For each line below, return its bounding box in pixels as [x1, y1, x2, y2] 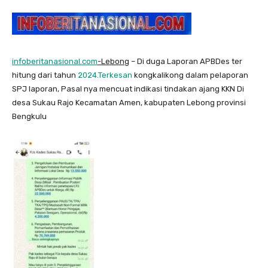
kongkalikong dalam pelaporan [132, 71, 248, 80]
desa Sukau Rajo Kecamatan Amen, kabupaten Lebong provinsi [12, 98, 246, 108]
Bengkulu [12, 112, 47, 121]
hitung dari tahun [12, 71, 78, 80]
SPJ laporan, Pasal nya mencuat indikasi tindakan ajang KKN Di [12, 84, 244, 94]
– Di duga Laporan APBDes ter [129, 57, 242, 66]
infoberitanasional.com [12, 57, 98, 66]
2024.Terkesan [78, 71, 132, 80]
